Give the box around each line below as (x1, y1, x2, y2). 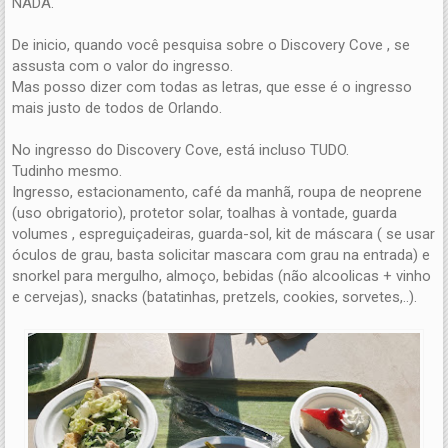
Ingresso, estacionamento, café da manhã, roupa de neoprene (12, 182, 422, 201)
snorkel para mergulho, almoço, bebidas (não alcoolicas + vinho (12, 266, 431, 285)
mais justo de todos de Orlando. (12, 98, 222, 117)
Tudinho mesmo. (12, 161, 122, 180)
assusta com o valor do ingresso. (12, 56, 233, 75)
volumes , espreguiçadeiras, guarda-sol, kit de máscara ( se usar (12, 224, 435, 243)
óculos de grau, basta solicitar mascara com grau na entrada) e (12, 245, 430, 264)
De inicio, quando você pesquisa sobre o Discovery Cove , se (12, 35, 410, 54)
